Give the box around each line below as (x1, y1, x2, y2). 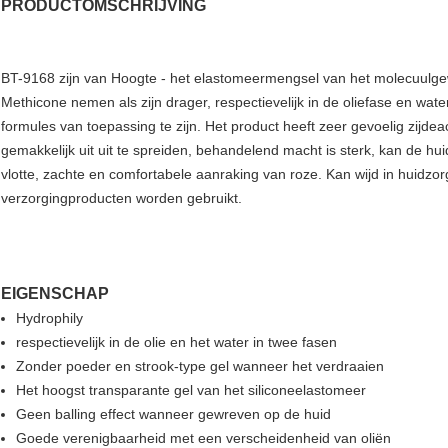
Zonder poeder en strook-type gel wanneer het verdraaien (16, 358, 384, 375)
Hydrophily (16, 310, 83, 327)
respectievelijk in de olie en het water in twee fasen (16, 334, 337, 351)
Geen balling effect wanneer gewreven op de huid (16, 406, 331, 423)
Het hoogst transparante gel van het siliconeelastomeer (16, 382, 366, 399)
